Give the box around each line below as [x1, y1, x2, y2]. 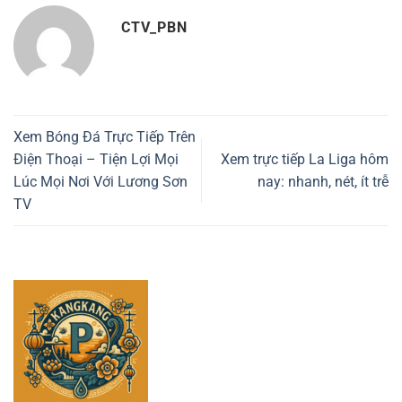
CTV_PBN [121, 18, 188, 36]
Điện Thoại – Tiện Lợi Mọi [13, 150, 179, 168]
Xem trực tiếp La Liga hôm [221, 150, 389, 168]
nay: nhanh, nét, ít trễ [258, 172, 389, 190]
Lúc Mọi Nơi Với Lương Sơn [13, 172, 188, 190]
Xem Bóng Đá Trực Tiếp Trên [13, 127, 196, 145]
